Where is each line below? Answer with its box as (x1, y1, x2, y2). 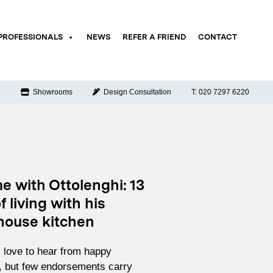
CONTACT (197, 34, 237, 42)
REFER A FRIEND (122, 34, 186, 42)
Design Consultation (99, 88, 171, 97)
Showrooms (29, 88, 73, 97)
